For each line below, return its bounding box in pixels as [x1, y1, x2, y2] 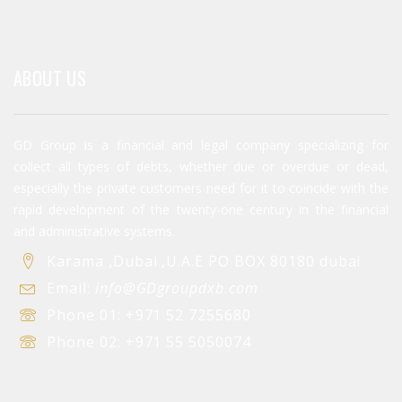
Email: [47, 278, 95, 299]
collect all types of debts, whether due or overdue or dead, [13, 158, 389, 176]
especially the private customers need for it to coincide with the [13, 179, 389, 197]
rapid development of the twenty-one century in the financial [13, 201, 389, 219]
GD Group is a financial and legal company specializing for [13, 136, 389, 154]
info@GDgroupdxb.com [94, 278, 258, 299]
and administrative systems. [13, 223, 175, 240]
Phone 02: [47, 332, 126, 353]
